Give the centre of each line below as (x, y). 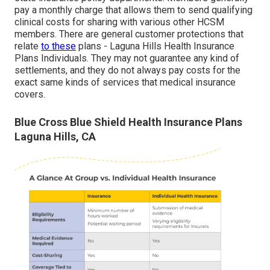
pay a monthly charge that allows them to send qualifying (133, 10)
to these (58, 46)
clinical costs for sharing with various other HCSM (119, 22)
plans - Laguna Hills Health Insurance (155, 46)
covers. (30, 95)
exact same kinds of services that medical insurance (125, 83)
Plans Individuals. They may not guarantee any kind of (127, 58)
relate (28, 46)
